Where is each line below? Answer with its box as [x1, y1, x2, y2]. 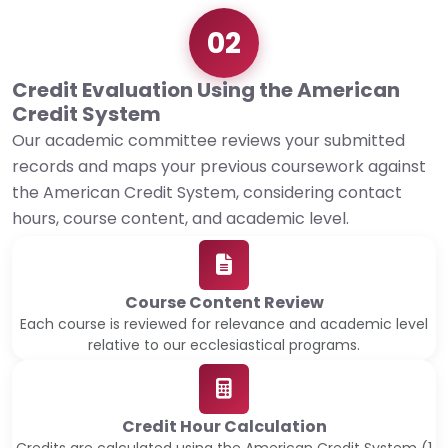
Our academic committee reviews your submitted [12, 129, 405, 153]
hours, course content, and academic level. [12, 207, 349, 231]
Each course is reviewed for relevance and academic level [20, 314, 428, 335]
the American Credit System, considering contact [12, 181, 402, 205]
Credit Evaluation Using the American [12, 76, 400, 105]
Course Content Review [124, 291, 324, 315]
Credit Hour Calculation [121, 415, 327, 439]
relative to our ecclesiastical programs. [88, 335, 360, 356]
